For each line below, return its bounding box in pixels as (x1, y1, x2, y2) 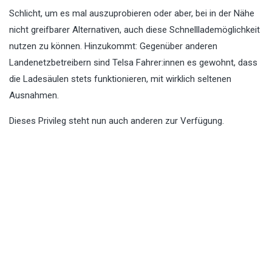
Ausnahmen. (9, 90, 59, 101)
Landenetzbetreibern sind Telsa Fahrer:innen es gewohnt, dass (9, 57, 257, 69)
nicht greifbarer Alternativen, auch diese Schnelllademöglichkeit (9, 24, 260, 36)
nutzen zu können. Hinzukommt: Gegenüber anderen (9, 41, 217, 52)
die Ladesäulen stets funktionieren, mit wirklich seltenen (9, 73, 231, 85)
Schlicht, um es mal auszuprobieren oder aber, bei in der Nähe (9, 8, 254, 19)
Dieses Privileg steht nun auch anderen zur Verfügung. (9, 115, 224, 127)
